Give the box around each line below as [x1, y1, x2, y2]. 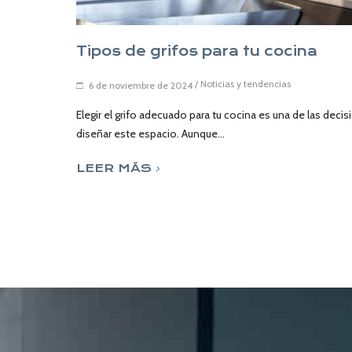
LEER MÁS [76, 160, 152, 175]
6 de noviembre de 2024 [89, 79, 192, 91]
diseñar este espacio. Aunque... [76, 126, 225, 141]
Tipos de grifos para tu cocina [76, 42, 317, 59]
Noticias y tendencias [200, 77, 291, 90]
